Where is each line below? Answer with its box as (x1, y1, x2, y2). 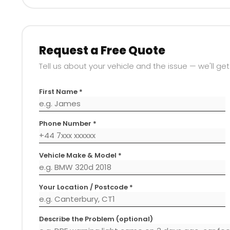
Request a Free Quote (39, 42, 165, 59)
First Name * (39, 86, 83, 97)
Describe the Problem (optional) (39, 214, 153, 224)
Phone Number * (39, 118, 97, 128)
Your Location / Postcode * (39, 182, 133, 192)
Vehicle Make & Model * (39, 150, 122, 160)
